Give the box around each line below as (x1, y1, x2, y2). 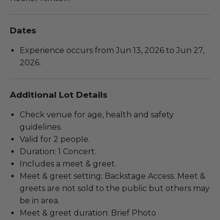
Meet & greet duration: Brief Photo (20, 208, 156, 218)
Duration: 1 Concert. (20, 147, 96, 157)
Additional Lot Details (10, 90, 108, 100)
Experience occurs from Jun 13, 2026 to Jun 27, (20, 46, 204, 55)
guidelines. (20, 122, 62, 132)
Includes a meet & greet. (20, 159, 116, 169)
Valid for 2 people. (20, 135, 90, 144)
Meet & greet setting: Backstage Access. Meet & (20, 171, 205, 181)
